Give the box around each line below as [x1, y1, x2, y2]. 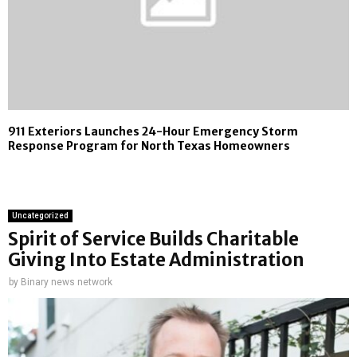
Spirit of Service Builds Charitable [8, 228, 299, 251]
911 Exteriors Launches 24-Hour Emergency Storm [8, 124, 298, 139]
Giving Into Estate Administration [8, 249, 304, 272]
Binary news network [21, 277, 112, 288]
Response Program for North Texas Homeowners [8, 139, 290, 154]
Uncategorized [12, 211, 69, 221]
